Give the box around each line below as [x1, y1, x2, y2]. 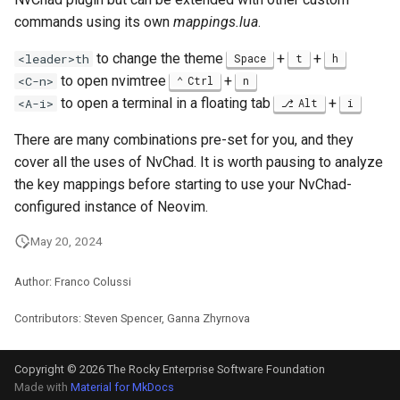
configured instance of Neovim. [14, 198, 208, 215]
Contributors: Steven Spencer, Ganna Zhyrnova [14, 312, 250, 325]
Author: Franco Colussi [14, 275, 131, 288]
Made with [14, 380, 71, 394]
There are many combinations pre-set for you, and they [14, 131, 354, 148]
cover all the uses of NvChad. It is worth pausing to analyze [14, 154, 383, 171]
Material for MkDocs [71, 380, 174, 394]
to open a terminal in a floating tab [57, 95, 274, 112]
